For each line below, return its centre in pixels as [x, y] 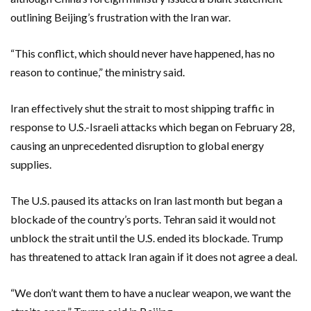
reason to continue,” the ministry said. [98, 72]
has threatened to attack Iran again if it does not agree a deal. [154, 256]
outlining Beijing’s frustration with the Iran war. [120, 17]
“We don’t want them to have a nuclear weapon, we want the [151, 292]
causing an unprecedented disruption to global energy [137, 145]
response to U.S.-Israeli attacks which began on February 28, [152, 126]
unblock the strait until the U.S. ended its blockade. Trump [147, 237]
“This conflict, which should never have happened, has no [143, 53]
